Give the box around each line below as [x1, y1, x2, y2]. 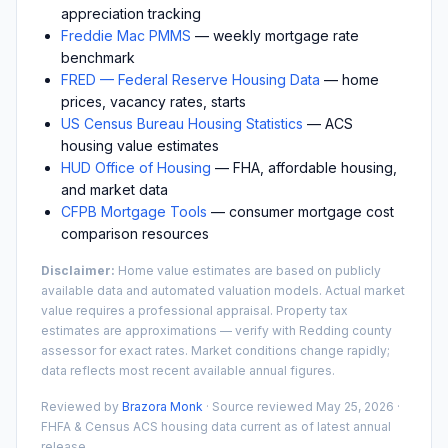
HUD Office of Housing [61, 158, 211, 176]
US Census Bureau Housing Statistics [61, 114, 303, 132]
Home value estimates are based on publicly [115, 262, 381, 278]
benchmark [61, 48, 135, 66]
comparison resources [61, 224, 209, 242]
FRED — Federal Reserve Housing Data [61, 70, 320, 88]
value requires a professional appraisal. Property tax [41, 302, 348, 318]
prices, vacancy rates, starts [61, 92, 246, 110]
